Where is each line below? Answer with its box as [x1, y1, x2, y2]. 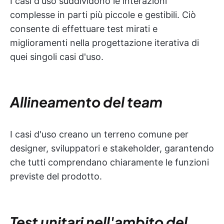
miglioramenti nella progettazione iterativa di [10, 37, 199, 48]
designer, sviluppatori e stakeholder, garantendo [10, 143, 214, 154]
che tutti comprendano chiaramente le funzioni [10, 157, 209, 168]
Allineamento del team [10, 93, 162, 111]
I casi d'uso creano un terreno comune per [10, 129, 188, 140]
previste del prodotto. [10, 171, 102, 182]
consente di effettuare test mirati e [10, 23, 157, 34]
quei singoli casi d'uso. [10, 51, 103, 62]
